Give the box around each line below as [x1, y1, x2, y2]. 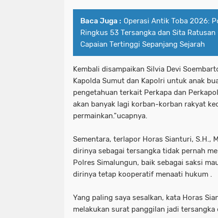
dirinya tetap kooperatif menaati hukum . [73, 170, 212, 179]
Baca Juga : [80, 17, 121, 26]
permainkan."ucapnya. [73, 111, 147, 121]
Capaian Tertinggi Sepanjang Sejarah [80, 40, 205, 49]
